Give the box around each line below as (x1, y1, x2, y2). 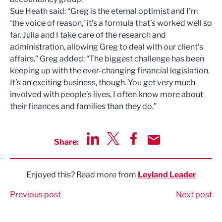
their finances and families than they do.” (10, 102, 157, 111)
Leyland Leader (137, 170, 196, 179)
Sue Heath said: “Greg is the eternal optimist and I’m (10, 6, 198, 16)
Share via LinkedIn (86, 145, 154, 155)
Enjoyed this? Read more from (26, 170, 138, 179)
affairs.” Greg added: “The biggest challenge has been (10, 54, 204, 63)
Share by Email (147, 145, 201, 155)
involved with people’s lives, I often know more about (10, 90, 203, 99)
